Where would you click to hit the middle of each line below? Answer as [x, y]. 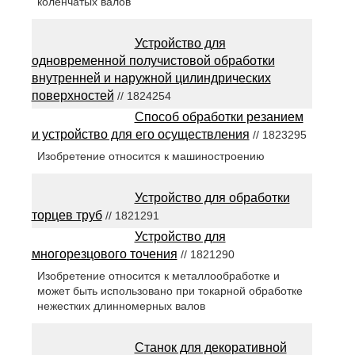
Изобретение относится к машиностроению [151, 157]
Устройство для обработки [212, 198]
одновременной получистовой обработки [153, 61]
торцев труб [67, 216]
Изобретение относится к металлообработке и [158, 276]
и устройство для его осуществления [140, 135]
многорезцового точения [104, 254]
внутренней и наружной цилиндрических [151, 78]
